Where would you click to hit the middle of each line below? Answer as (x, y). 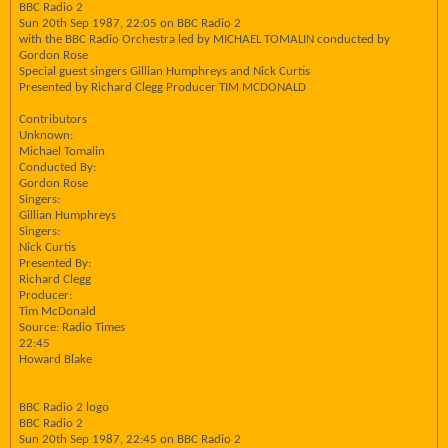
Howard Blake (55, 359)
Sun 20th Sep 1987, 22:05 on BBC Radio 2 (130, 23)
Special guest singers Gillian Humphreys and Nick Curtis (164, 71)
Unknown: (46, 135)
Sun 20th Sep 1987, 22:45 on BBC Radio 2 (130, 439)
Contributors (53, 119)
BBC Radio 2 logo (64, 407)
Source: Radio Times (72, 327)
